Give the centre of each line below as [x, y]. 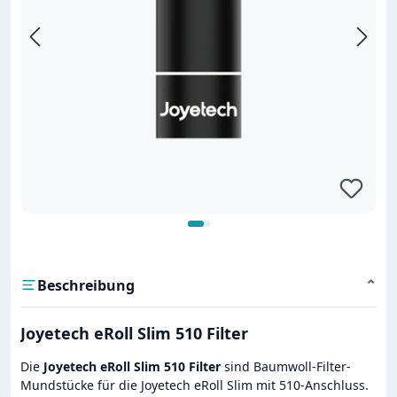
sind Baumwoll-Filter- [286, 366]
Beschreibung [86, 285]
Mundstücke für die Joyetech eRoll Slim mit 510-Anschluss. [195, 385]
